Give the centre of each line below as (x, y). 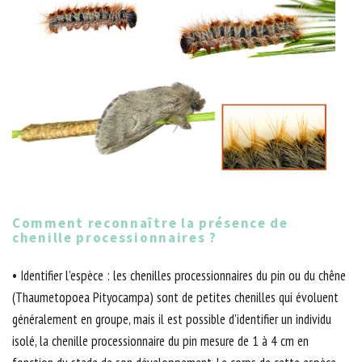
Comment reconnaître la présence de (150, 223)
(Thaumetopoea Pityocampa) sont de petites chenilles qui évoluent (175, 298)
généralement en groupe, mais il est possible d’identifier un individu (172, 320)
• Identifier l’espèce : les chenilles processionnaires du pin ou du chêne (179, 276)
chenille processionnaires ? (115, 238)
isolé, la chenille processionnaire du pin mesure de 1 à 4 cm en (160, 341)
